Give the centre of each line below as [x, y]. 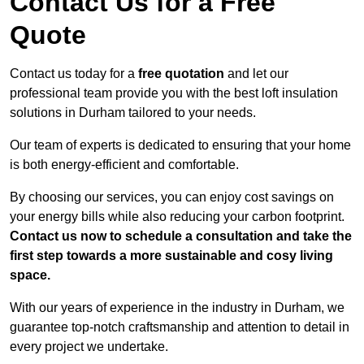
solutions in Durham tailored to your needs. [133, 113]
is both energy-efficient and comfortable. [124, 165]
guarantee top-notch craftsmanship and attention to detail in [180, 327]
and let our [256, 74]
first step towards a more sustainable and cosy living [171, 256]
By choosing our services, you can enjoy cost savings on [172, 197]
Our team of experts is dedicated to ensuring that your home [180, 145]
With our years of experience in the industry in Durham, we [177, 308]
